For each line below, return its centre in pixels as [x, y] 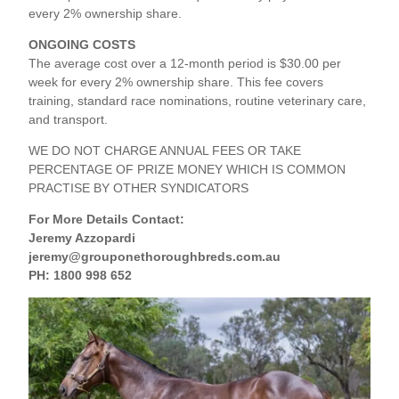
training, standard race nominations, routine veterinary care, [198, 101]
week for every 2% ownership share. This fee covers [176, 82]
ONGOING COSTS [82, 45]
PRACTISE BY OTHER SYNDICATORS [139, 188]
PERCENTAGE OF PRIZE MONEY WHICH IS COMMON [187, 170]
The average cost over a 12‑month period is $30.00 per [185, 64]
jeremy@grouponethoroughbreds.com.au [155, 257]
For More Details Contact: [107, 220]
